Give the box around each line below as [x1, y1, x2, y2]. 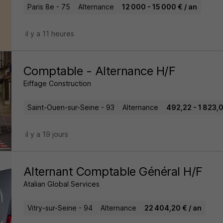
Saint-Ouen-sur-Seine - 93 [27, 103, 114, 111]
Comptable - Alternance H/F [23, 64, 176, 78]
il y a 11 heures [25, 29, 74, 38]
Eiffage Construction [23, 79, 91, 88]
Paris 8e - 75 [27, 2, 70, 11]
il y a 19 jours [25, 130, 68, 138]
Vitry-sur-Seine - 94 [27, 204, 93, 212]
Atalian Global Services [23, 180, 100, 188]
